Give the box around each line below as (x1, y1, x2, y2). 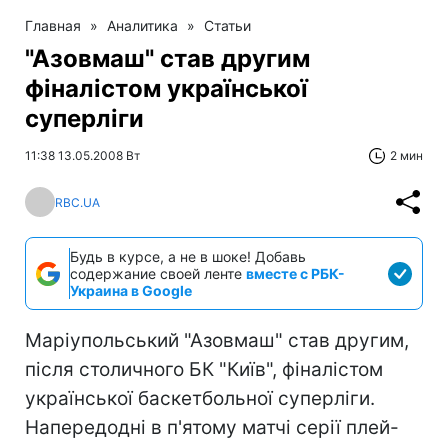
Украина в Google (70, 282, 192, 299)
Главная (25, 17, 81, 34)
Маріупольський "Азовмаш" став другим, (25, 329, 409, 352)
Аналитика (107, 17, 178, 34)
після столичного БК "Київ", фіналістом (25, 358, 383, 381)
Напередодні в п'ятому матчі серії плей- (25, 416, 399, 439)
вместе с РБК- (246, 265, 345, 282)
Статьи (204, 17, 251, 34)
